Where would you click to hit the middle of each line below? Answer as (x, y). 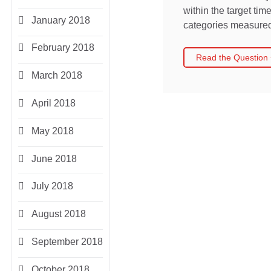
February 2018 (62, 48)
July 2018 (51, 186)
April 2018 (53, 103)
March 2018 (56, 76)
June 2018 (53, 158)
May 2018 (52, 131)
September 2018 (66, 241)
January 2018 (60, 20)
